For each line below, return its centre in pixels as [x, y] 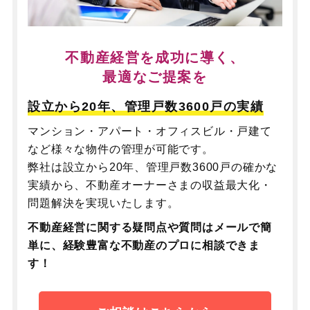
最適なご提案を [155, 76]
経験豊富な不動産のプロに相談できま [161, 245]
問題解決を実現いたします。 [103, 203]
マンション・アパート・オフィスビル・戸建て [150, 131]
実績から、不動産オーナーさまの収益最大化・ [150, 185]
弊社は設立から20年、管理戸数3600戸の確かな [153, 167]
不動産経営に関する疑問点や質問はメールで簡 [150, 227]
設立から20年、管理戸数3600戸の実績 [146, 106]
